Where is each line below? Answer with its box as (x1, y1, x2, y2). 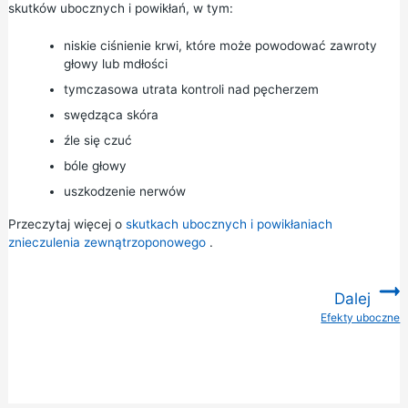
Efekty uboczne (321, 311, 401, 325)
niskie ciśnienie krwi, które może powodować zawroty (63, 38, 377, 54)
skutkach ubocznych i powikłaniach (125, 217, 332, 232)
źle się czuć (63, 133, 132, 148)
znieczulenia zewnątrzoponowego (7, 235, 206, 250)
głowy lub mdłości (63, 56, 168, 72)
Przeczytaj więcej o (7, 217, 126, 232)
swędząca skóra (63, 107, 158, 123)
